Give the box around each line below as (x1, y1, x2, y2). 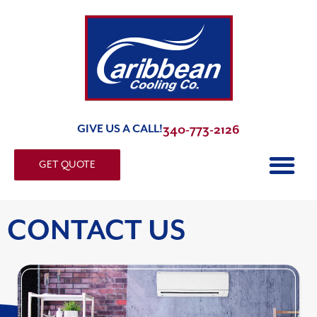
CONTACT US (7, 215, 185, 248)
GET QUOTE (39, 159, 96, 171)
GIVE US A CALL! (77, 122, 163, 136)
